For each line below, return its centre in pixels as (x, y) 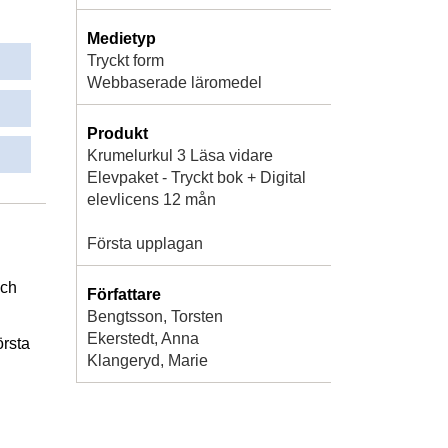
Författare (124, 294)
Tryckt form (125, 60)
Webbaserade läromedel (174, 82)
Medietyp (121, 38)
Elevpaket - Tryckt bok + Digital (196, 177)
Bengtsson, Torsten (155, 316)
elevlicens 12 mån (151, 199)
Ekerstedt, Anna (143, 338)
